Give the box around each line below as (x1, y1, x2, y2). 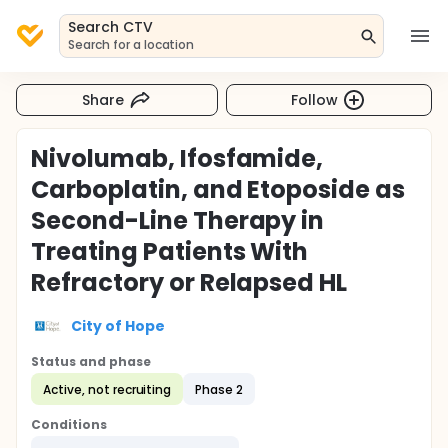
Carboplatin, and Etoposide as (31, 173, 406, 206)
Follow (291, 89, 339, 110)
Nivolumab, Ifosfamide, (31, 142, 324, 175)
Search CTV (68, 17, 153, 37)
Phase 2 (195, 380, 244, 398)
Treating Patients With (31, 235, 309, 268)
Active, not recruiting (43, 380, 172, 398)
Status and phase (31, 353, 151, 370)
